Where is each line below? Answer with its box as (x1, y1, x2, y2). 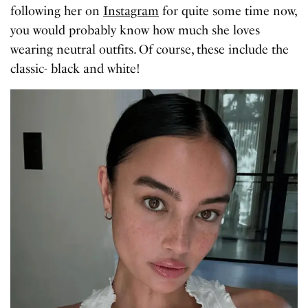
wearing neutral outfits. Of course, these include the (10, 41, 289, 57)
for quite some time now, (159, 3, 297, 19)
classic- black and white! (10, 60, 141, 76)
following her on (10, 3, 104, 19)
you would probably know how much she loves (10, 22, 261, 38)
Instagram (103, 3, 159, 19)
